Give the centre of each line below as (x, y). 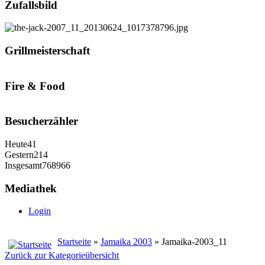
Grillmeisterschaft (47, 51)
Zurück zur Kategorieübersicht (62, 256)
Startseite (74, 242)
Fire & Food (35, 86)
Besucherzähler (41, 121)
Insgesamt (23, 165)
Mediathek (31, 188)
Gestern (19, 154)
